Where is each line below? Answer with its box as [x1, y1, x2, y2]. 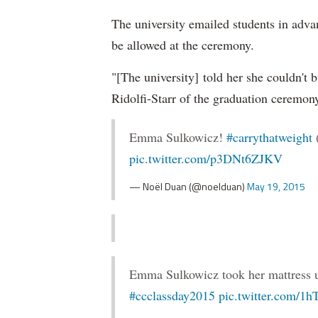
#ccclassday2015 [129, 287, 215, 304]
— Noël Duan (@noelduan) [129, 179, 247, 194]
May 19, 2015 [247, 179, 305, 194]
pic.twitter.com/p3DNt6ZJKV [129, 150, 283, 167]
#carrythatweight [226, 128, 312, 146]
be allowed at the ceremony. [111, 36, 254, 53]
